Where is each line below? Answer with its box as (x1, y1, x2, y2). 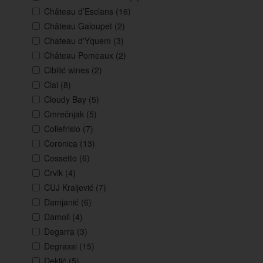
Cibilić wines (44, 64, 92, 76)
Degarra (44, 225, 77, 238)
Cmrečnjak (44, 108, 86, 120)
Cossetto (44, 152, 79, 164)
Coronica (44, 137, 80, 150)
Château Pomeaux (44, 49, 116, 62)
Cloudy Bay (44, 93, 89, 106)
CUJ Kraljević (44, 181, 96, 194)
